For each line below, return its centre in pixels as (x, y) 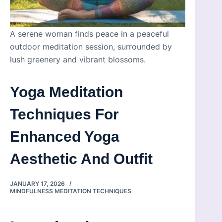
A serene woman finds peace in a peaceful (89, 34)
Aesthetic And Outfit (81, 159)
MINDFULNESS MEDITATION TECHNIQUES (71, 191)
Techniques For (64, 114)
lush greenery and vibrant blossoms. (78, 60)
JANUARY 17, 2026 (37, 184)
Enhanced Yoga (65, 137)
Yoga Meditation (66, 92)
